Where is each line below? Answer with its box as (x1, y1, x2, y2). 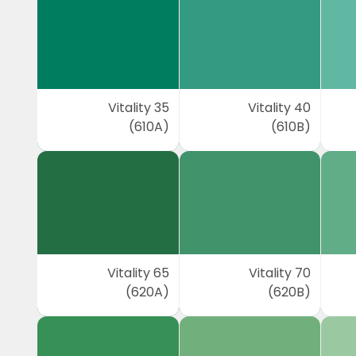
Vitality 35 (107, 99, 169, 117)
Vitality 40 (248, 99, 311, 117)
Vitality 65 (106, 264, 169, 282)
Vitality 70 (249, 264, 311, 282)
